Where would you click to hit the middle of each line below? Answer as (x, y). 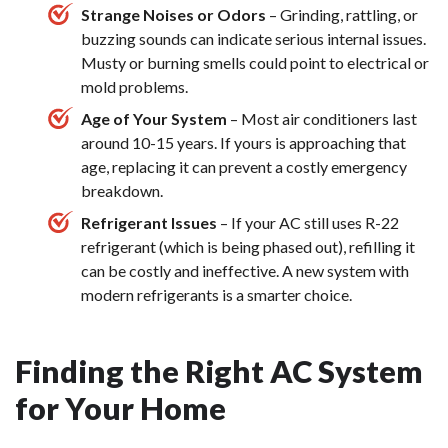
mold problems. (134, 86)
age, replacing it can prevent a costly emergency (244, 166)
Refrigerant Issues (149, 222)
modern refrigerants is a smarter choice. (216, 294)
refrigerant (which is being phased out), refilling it (248, 246)
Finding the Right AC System (219, 370)
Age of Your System (154, 118)
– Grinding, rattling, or (342, 14)
